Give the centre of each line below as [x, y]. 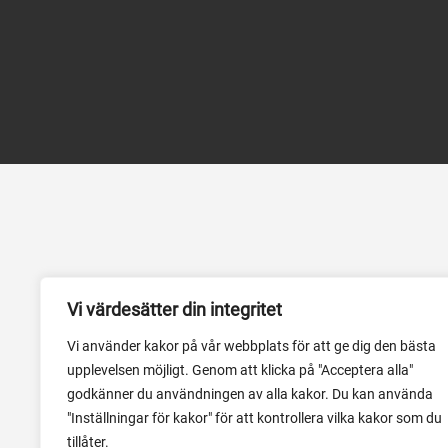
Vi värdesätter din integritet [174, 309]
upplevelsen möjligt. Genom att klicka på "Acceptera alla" [240, 370]
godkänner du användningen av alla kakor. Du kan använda [250, 394]
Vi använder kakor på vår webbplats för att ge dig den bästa [251, 346]
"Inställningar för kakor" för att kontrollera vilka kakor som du [254, 418]
